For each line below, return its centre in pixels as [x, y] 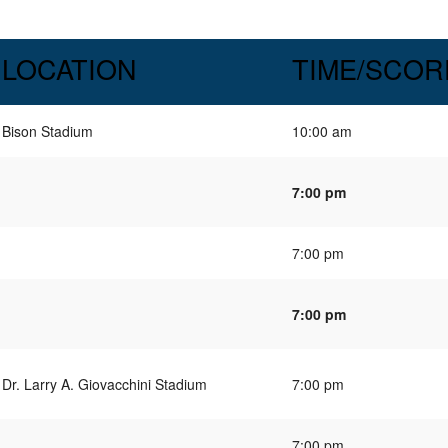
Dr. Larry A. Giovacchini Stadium [104, 383]
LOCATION [69, 69]
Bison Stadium [47, 130]
